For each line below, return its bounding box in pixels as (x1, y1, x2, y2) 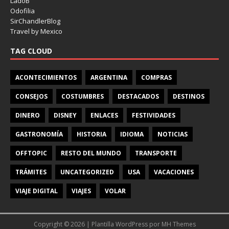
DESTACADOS (118, 92, 159, 101)
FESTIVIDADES (132, 111, 175, 120)
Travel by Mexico (10, 27, 62, 36)
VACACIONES (154, 168, 194, 176)
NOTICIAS (157, 130, 188, 139)
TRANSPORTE (135, 149, 177, 157)
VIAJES (72, 187, 91, 195)
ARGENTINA (90, 73, 127, 82)
